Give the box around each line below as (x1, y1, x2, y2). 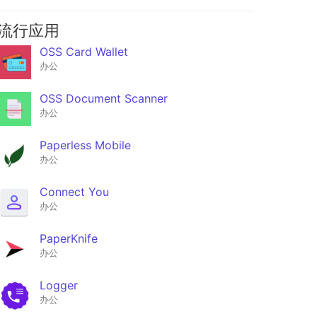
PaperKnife (39, 231, 98, 246)
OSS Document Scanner (39, 91, 168, 106)
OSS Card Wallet (39, 45, 128, 59)
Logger (39, 278, 78, 293)
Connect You (39, 185, 109, 200)
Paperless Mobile (39, 138, 131, 153)
